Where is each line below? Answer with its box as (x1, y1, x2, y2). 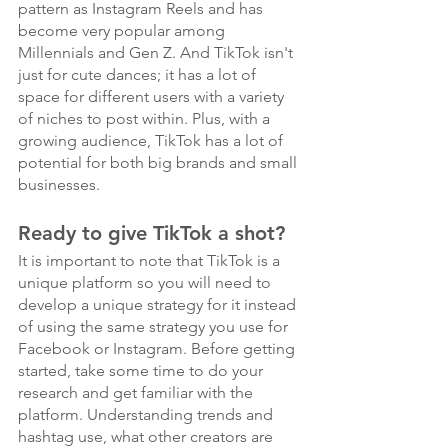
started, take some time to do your (18, 361, 267, 380)
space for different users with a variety (18, 87, 288, 106)
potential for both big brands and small (18, 153, 301, 172)
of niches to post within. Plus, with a (18, 109, 274, 128)
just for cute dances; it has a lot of (18, 65, 260, 84)
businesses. (18, 175, 100, 194)
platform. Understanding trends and (18, 405, 277, 424)
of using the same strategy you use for (18, 317, 292, 336)
